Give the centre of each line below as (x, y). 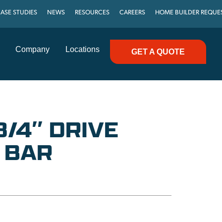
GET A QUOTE (158, 52)
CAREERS (133, 13)
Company (32, 49)
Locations (83, 49)
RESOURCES (92, 13)
